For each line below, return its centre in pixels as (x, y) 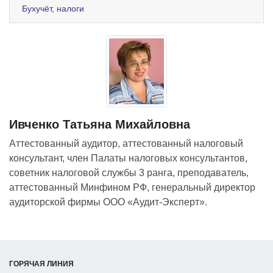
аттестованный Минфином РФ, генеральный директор (132, 187)
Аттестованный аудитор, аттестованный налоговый (126, 143)
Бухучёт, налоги (53, 8)
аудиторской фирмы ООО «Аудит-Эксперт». (108, 202)
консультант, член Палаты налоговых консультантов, (128, 158)
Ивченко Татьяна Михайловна (100, 124)
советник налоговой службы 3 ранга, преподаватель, (129, 172)
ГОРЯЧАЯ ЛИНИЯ (41, 264)
